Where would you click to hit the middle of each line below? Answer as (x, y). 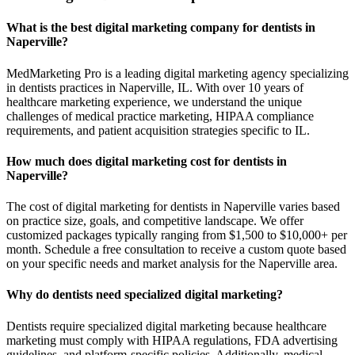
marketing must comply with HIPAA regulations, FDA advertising (172, 340)
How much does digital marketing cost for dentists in (147, 161)
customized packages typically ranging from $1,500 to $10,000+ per (177, 235)
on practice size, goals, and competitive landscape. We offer (155, 221)
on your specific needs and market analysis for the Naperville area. (172, 264)
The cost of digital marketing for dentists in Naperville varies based (173, 207)
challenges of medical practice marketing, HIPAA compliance (160, 116)
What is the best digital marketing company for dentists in (161, 28)
